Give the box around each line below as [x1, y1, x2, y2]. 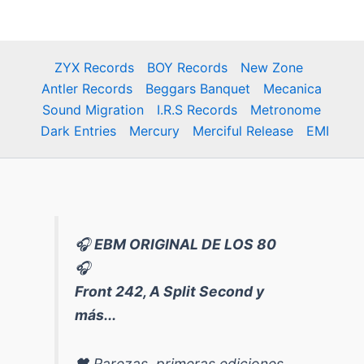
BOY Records [146, 58, 227, 76]
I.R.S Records [157, 101, 238, 118]
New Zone [240, 58, 303, 76]
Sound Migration [42, 101, 145, 118]
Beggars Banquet [145, 80, 251, 97]
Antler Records [41, 80, 133, 97]
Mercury [129, 122, 180, 139]
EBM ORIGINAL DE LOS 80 [94, 235, 277, 253]
